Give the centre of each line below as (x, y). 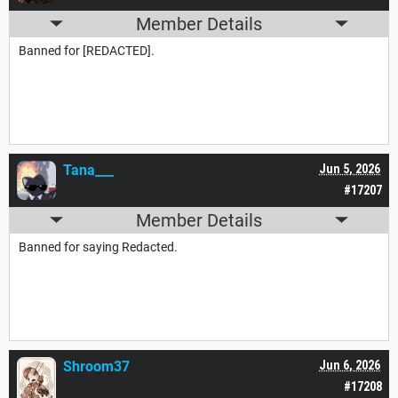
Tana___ (88, 170)
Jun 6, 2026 (350, 365)
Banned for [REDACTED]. (87, 50)
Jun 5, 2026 (350, 168)
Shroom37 (96, 366)
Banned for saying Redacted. (98, 247)
